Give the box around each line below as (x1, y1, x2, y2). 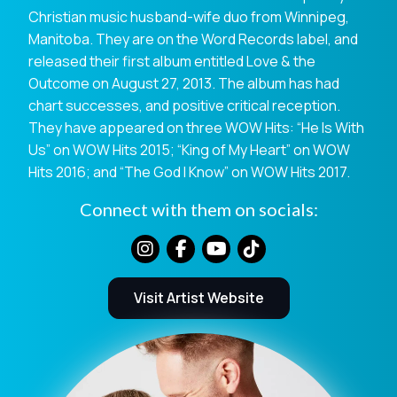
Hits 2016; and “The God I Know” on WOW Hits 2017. (28, 162, 350, 183)
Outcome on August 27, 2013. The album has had (28, 74, 339, 94)
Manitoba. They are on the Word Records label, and (28, 29, 358, 50)
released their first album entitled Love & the (28, 51, 315, 72)
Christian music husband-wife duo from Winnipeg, (28, 7, 349, 27)
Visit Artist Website (133, 288, 264, 308)
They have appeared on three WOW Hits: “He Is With (28, 118, 364, 138)
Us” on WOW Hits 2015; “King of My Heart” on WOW (28, 140, 350, 160)
